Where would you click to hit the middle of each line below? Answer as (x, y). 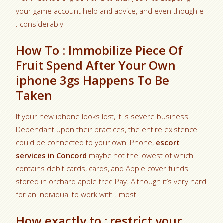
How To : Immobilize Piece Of (100, 50)
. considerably (40, 24)
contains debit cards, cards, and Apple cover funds (102, 168)
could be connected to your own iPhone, (86, 142)
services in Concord (52, 155)
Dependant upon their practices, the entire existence (107, 129)
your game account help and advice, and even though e (110, 11)
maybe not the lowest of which (140, 155)
